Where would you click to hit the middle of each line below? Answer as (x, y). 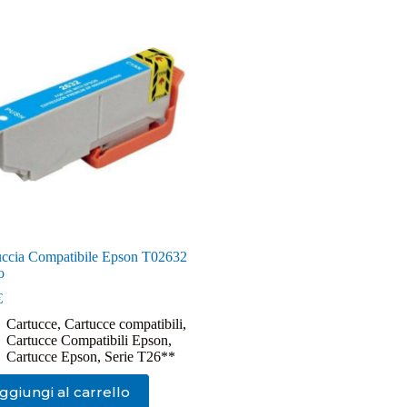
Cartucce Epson (51, 356)
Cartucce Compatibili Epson (87, 340)
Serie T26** (139, 356)
